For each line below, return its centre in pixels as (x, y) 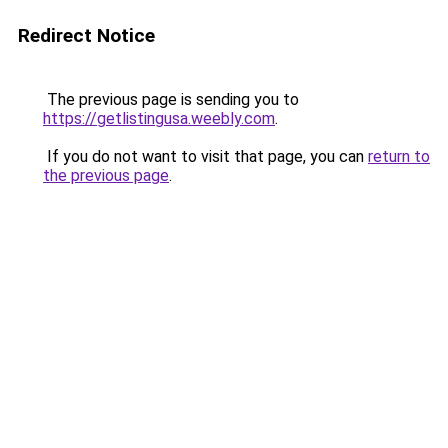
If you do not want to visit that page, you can (205, 156)
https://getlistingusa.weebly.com (159, 118)
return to (399, 156)
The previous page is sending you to (171, 99)
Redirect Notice (86, 35)
